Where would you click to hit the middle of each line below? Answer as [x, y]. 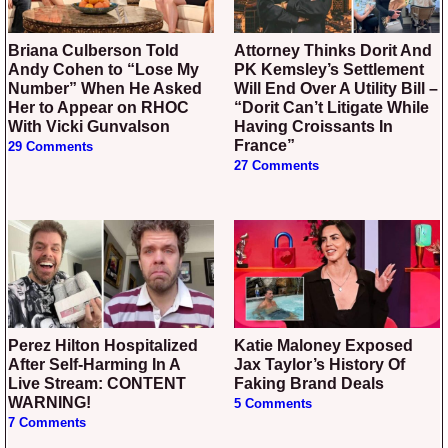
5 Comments [273, 404]
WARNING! [49, 403]
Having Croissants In [313, 126]
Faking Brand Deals [309, 384]
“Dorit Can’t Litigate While [331, 107]
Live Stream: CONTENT [97, 384]
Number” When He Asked [105, 88]
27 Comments [276, 166]
